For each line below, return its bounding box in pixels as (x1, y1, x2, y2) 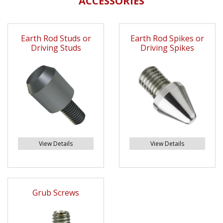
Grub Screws (32, 187, 79, 199)
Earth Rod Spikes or (130, 33, 204, 44)
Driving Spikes (140, 42, 194, 54)
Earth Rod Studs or (20, 33, 91, 44)
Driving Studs (30, 42, 81, 54)
